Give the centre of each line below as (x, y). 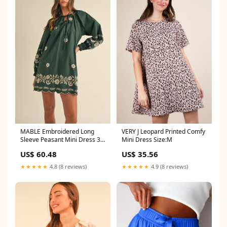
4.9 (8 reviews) (169, 167)
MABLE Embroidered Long (57, 132)
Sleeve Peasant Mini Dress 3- (61, 140)
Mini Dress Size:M (147, 140)
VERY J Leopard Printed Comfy (163, 132)
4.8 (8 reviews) (67, 167)
